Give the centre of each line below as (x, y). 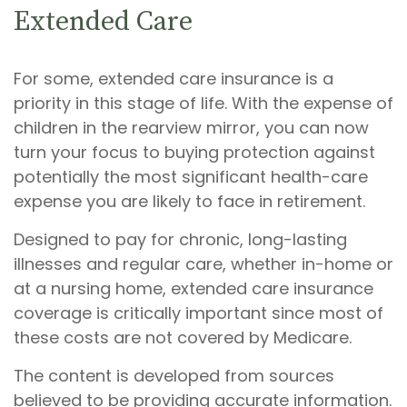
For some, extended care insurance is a (174, 79)
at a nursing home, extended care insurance (194, 288)
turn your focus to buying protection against (194, 152)
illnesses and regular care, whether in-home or (203, 264)
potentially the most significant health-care (191, 177)
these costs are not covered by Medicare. (183, 338)
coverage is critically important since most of (199, 313)
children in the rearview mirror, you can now (191, 128)
